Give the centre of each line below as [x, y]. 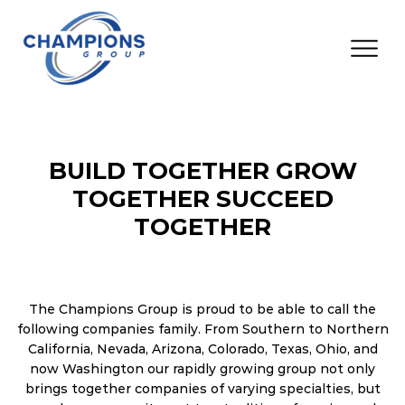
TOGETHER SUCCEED [202, 198]
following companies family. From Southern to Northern [202, 330]
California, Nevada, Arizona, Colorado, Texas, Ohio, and [202, 349]
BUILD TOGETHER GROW [202, 170]
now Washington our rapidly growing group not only [202, 369]
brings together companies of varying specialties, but [202, 389]
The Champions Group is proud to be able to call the [202, 310]
